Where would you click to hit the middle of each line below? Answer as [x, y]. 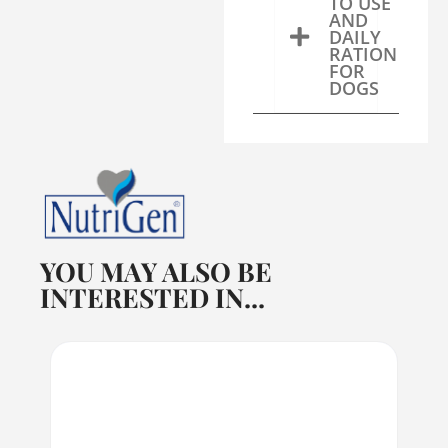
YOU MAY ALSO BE [156, 272]
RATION [362, 53]
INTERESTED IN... [152, 298]
